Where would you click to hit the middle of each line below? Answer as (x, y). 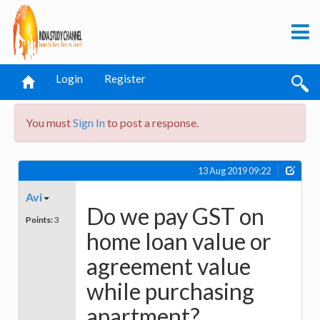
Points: (39, 220)
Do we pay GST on (175, 216)
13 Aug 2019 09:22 (234, 171)
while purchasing (170, 291)
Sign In (89, 122)
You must (49, 122)
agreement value (169, 266)
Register (125, 79)
